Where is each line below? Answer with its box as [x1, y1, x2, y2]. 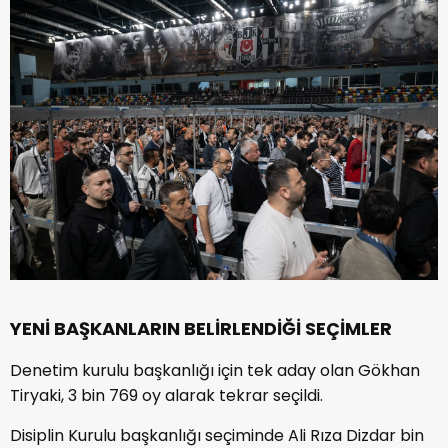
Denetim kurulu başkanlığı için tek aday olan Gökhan [10, 359, 420, 383]
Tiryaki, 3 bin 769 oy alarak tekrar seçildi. [10, 384, 323, 408]
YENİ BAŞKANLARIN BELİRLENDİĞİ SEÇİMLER [10, 316, 392, 342]
